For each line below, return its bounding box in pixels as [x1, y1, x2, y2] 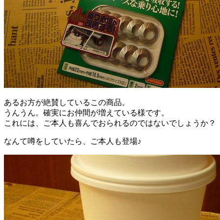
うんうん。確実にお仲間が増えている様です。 [4, 109, 169, 117]
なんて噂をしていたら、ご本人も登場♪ [4, 137, 141, 146]
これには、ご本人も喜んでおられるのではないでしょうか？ [4, 119, 216, 128]
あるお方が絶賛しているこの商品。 [4, 98, 130, 107]
